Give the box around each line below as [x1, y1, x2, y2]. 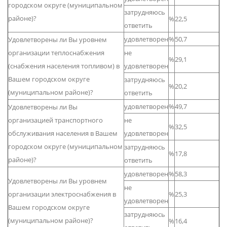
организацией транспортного [8, 116, 103, 125]
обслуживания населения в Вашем [8, 129, 118, 138]
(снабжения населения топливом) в [8, 61, 120, 70]
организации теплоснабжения [8, 48, 104, 57]
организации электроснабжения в [8, 190, 116, 199]
